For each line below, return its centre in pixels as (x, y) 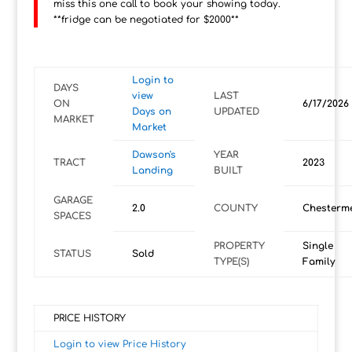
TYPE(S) (231, 262)
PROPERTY (239, 246)
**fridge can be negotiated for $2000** (146, 20)
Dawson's (154, 155)
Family (318, 262)
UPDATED (236, 112)
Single (317, 246)
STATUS (72, 254)
